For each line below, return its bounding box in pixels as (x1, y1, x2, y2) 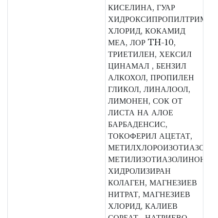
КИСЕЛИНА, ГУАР (108, 2, 175, 12)
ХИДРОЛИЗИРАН (108, 165, 171, 176)
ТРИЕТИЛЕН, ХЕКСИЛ (108, 49, 192, 59)
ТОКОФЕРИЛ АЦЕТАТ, (108, 130, 192, 141)
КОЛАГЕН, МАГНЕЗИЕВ (108, 177, 197, 187)
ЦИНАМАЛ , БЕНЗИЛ (108, 60, 186, 71)
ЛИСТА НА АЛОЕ (108, 107, 173, 117)
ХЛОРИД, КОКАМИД (108, 25, 185, 36)
